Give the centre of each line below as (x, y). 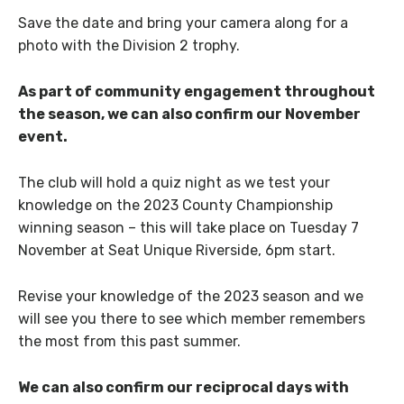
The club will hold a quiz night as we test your (174, 182)
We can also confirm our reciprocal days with (184, 387)
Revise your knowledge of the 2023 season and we (191, 296)
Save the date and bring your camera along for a (183, 23)
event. (43, 136)
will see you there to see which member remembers (192, 318)
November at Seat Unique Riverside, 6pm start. (177, 250)
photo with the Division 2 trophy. (129, 46)
